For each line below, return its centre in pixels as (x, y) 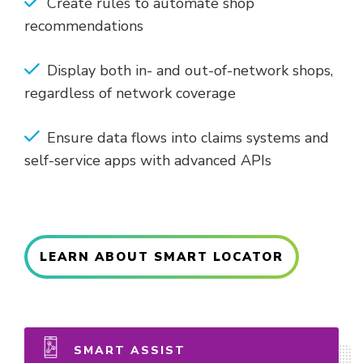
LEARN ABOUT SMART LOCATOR (162, 256)
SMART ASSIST (127, 350)
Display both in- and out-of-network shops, (190, 70)
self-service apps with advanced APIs (148, 160)
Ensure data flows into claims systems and (188, 137)
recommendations (86, 26)
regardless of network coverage (132, 93)
